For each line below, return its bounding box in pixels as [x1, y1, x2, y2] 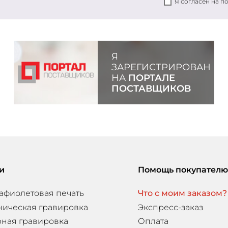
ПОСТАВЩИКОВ [111, 83, 191, 94]
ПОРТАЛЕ [128, 72, 175, 83]
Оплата [137, 216, 168, 226]
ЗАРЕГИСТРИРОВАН [111, 62, 211, 73]
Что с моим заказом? [137, 188, 227, 198]
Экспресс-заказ [137, 202, 203, 212]
